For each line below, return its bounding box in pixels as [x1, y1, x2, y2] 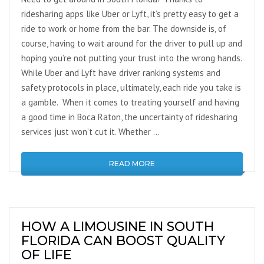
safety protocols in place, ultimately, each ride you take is [21, 82, 241, 93]
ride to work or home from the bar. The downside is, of [21, 23, 226, 34]
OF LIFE [21, 247, 71, 263]
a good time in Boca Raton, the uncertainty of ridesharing [21, 111, 237, 123]
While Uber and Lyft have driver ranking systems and [21, 67, 220, 78]
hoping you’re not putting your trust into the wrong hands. [21, 52, 242, 64]
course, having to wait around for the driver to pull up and [21, 38, 242, 49]
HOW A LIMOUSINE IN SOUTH [21, 219, 214, 235]
